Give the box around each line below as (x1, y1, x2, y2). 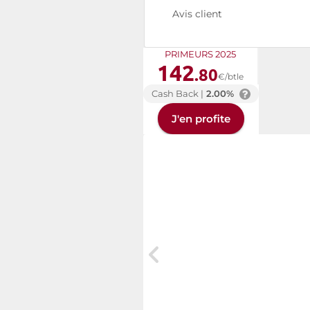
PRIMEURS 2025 (165, 49, 236, 60)
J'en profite (172, 111, 230, 125)
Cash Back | (152, 89, 203, 99)
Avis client (172, 8, 222, 20)
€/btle (218, 71, 244, 82)
